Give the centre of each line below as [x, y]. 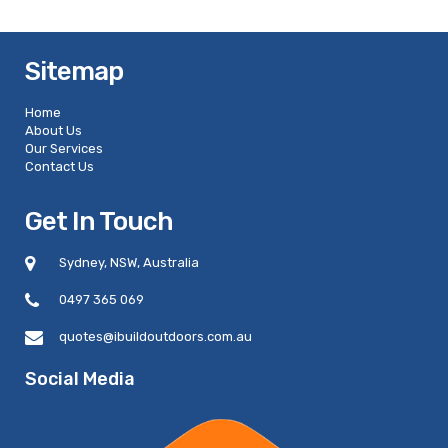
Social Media [80, 378]
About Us [53, 130]
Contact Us [59, 166]
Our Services [64, 148]
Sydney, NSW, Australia [129, 262]
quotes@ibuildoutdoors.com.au [155, 336]
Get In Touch [99, 221]
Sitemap [74, 71]
